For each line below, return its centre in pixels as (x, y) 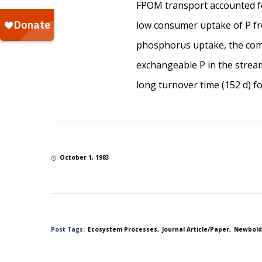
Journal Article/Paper (196, 229)
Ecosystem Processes (123, 229)
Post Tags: (68, 229)
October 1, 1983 (85, 158)
